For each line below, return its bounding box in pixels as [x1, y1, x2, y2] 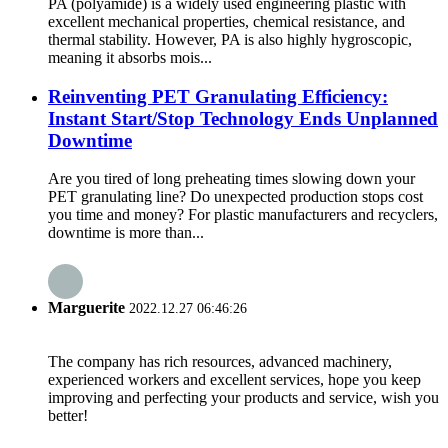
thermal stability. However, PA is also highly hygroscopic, [48, 30, 412, 48]
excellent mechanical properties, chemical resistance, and [48, 12, 405, 30]
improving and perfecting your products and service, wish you [48, 388, 439, 406]
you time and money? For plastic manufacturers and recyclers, [48, 206, 438, 224]
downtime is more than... [48, 224, 204, 242]
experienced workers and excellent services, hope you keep [48, 370, 421, 388]
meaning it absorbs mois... [48, 48, 212, 66]
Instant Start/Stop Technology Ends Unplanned [48, 107, 438, 129]
